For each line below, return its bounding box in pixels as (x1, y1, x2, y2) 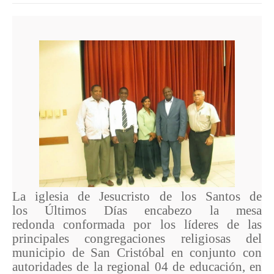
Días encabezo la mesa (86, 203, 262, 218)
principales (12, 231, 85, 246)
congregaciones (84, 231, 166, 246)
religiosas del (165, 231, 262, 246)
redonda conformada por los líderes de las (12, 217, 262, 232)
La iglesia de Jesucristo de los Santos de (12, 189, 262, 204)
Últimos (45, 203, 87, 218)
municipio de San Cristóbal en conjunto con (12, 245, 262, 260)
